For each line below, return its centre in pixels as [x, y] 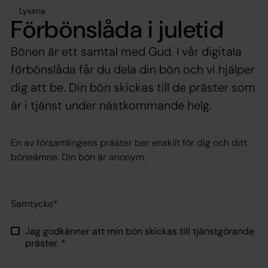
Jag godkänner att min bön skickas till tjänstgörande [139, 231]
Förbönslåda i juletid [118, 29]
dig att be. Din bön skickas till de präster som [133, 87]
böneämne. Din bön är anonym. [78, 157]
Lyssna [32, 10]
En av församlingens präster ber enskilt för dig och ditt [129, 142]
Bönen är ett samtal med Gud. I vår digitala [126, 51]
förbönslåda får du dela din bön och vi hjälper [133, 69]
